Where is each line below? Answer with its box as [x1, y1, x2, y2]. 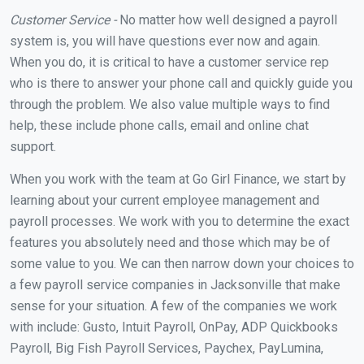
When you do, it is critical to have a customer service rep [10, 54, 329, 70]
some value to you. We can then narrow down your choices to [10, 255, 354, 271]
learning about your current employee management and [10, 192, 319, 208]
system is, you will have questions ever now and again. [10, 32, 320, 49]
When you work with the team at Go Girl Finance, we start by [10, 171, 346, 187]
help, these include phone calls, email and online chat [10, 117, 309, 133]
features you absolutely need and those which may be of [10, 234, 331, 250]
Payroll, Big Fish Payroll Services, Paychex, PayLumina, [10, 340, 323, 356]
